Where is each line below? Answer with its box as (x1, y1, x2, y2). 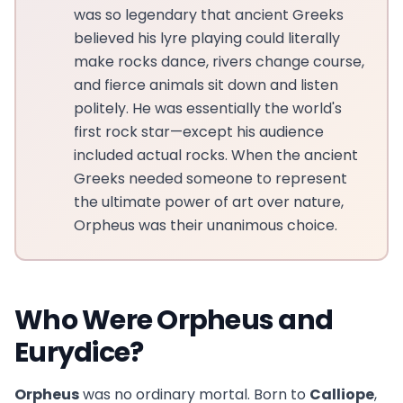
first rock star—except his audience (74, 121, 324, 142)
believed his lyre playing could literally (74, 27, 340, 49)
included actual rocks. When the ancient (74, 144, 358, 166)
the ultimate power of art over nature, (74, 191, 344, 212)
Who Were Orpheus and (14, 300, 333, 339)
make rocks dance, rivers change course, (74, 50, 364, 72)
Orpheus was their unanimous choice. (74, 214, 337, 236)
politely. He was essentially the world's (74, 97, 342, 119)
